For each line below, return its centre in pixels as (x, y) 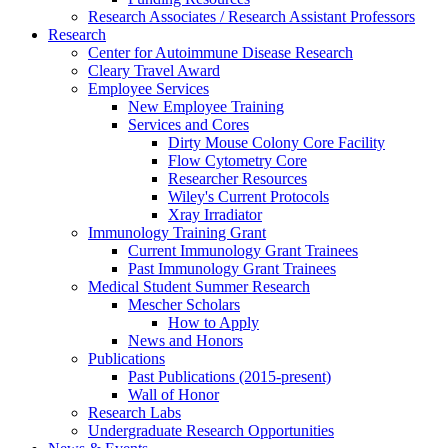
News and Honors (185, 341)
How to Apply (213, 323)
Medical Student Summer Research (199, 287)
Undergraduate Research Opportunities (211, 431)
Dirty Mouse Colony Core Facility (276, 143)
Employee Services (148, 89)
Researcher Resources (237, 179)
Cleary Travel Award (154, 71)
